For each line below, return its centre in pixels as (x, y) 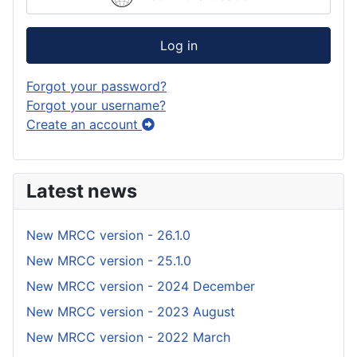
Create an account (84, 124)
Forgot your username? (96, 105)
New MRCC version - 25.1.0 (109, 260)
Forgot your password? (96, 86)
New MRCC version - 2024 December (141, 286)
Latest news (82, 190)
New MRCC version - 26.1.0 (108, 235)
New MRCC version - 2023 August (131, 311)
